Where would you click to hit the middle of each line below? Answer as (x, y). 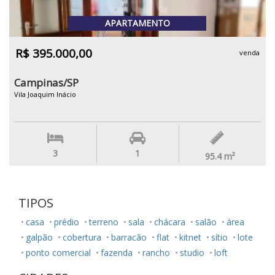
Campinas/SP (46, 83)
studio (192, 253)
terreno (104, 222)
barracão (129, 237)
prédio (67, 222)
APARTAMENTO (137, 23)
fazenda (117, 253)
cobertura (82, 237)
